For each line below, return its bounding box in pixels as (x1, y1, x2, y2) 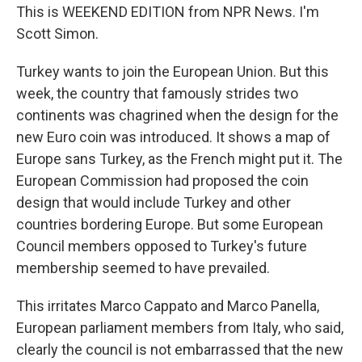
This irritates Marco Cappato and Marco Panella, (16, 297, 319, 314)
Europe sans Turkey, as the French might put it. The (16, 150, 343, 167)
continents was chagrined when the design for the (16, 107, 339, 124)
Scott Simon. (16, 25, 99, 42)
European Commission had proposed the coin (16, 172, 309, 189)
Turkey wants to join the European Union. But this (16, 63, 329, 80)
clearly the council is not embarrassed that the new (16, 341, 343, 358)
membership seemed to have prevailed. (16, 259, 270, 276)
